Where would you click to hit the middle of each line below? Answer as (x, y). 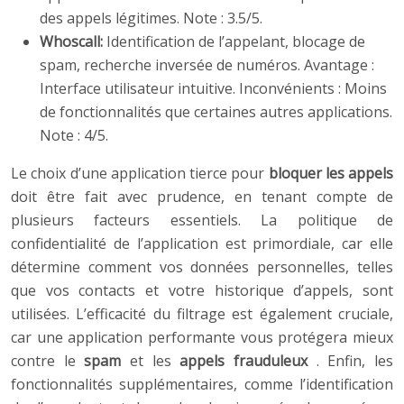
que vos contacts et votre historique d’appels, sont (202, 291)
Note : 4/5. (74, 136)
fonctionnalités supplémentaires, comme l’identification (202, 385)
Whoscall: (73, 42)
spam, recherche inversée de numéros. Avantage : (207, 65)
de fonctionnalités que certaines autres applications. (216, 112)
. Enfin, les (355, 361)
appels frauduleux (248, 361)
